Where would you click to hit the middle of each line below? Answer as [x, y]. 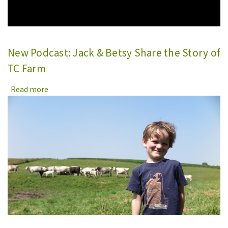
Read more [30, 89]
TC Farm [27, 68]
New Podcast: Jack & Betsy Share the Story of [114, 52]
